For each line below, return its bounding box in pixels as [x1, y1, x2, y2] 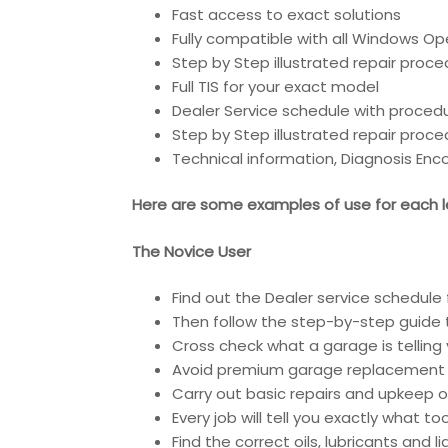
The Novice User [132, 240, 251, 262]
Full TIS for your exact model [172, 75, 379, 97]
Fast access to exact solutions [172, 3, 401, 25]
